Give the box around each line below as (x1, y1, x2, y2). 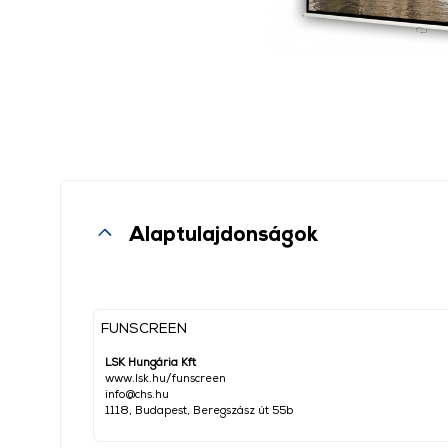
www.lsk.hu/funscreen (105, 371, 226, 384)
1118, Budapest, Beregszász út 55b (105, 403, 293, 416)
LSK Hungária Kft (105, 355, 196, 368)
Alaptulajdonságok (129, 221, 318, 245)
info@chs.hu (105, 387, 169, 400)
